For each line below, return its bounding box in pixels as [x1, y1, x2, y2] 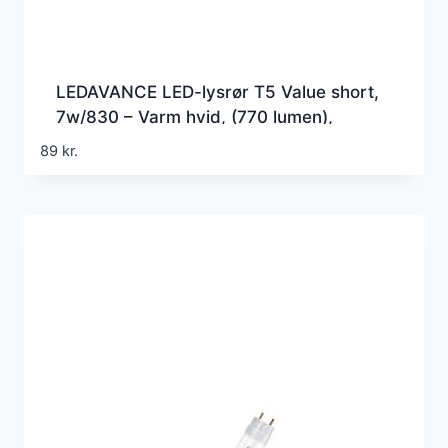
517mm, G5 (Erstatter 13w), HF [56, 131, 308, 152]
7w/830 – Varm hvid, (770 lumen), [56, 106, 333, 127]
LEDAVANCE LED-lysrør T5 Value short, [56, 81, 379, 102]
